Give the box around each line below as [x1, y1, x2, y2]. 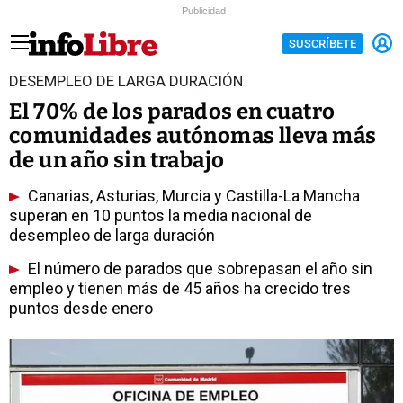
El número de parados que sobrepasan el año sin [24, 259, 372, 278]
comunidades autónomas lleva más [9, 123, 377, 148]
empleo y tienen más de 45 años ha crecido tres [9, 279, 351, 298]
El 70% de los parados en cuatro [9, 99, 336, 124]
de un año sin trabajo [9, 148, 225, 173]
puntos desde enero [9, 299, 153, 318]
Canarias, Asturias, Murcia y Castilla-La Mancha [24, 186, 360, 205]
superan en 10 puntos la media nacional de [9, 206, 312, 225]
